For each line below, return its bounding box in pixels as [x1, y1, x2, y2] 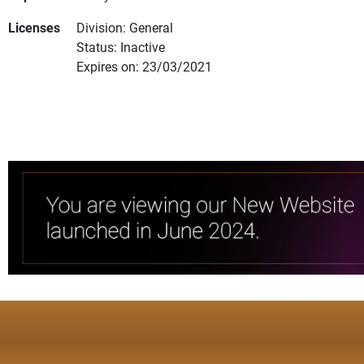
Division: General [76, 19, 173, 37]
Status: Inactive [76, 38, 165, 56]
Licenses [8, 19, 60, 37]
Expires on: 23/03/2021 [76, 58, 212, 76]
